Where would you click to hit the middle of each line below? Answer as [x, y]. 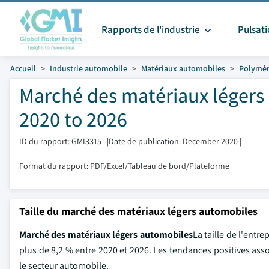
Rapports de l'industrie [152, 29]
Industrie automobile [89, 68]
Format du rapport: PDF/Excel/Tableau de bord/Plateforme [124, 166]
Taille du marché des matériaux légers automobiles [138, 211]
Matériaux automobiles [183, 68]
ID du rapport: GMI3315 [60, 141]
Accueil [23, 68]
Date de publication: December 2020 [173, 141]
